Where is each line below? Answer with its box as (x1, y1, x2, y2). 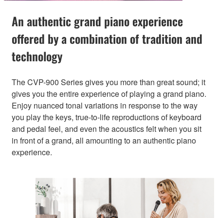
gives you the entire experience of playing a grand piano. (12, 88, 206, 100)
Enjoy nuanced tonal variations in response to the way (12, 100, 198, 111)
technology (12, 47, 62, 65)
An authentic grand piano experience (12, 12, 183, 30)
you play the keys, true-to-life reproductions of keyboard (12, 111, 201, 123)
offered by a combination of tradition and (12, 30, 202, 48)
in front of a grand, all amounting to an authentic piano (12, 135, 196, 146)
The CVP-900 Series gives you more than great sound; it (12, 76, 205, 88)
